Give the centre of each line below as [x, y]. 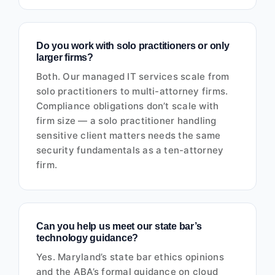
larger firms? [64, 58]
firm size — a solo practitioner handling [126, 121]
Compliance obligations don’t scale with [127, 106]
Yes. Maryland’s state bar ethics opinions [130, 257]
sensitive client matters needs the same [128, 136]
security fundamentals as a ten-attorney [130, 150]
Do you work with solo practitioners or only [133, 46]
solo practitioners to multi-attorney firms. [132, 91]
